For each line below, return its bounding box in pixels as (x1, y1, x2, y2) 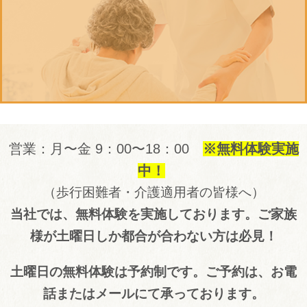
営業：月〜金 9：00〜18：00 (8, 141, 203, 157)
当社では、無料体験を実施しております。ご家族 (10, 207, 297, 222)
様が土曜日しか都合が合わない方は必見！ (29, 229, 278, 244)
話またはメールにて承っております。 (42, 286, 265, 302)
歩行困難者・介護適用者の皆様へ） (56, 185, 265, 200)
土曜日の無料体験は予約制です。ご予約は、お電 (10, 265, 297, 280)
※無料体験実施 (202, 141, 299, 157)
